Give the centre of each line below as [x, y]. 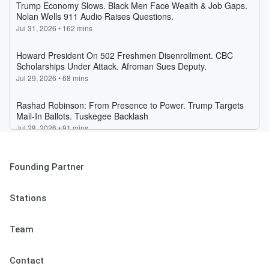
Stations [28, 198]
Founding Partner [47, 167]
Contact [27, 261]
